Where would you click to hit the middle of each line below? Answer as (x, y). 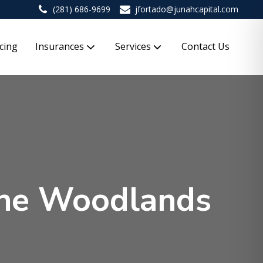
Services (133, 47)
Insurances (60, 47)
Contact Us (205, 47)
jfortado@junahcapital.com (187, 9)
